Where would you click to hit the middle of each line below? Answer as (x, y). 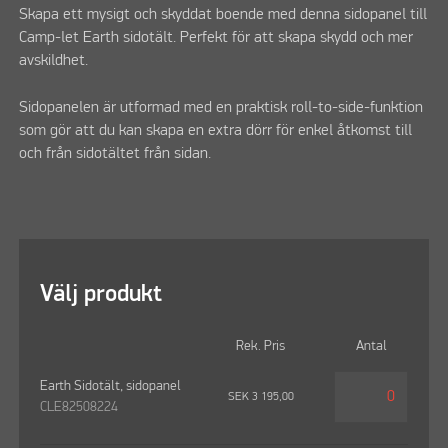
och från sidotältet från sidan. (117, 153)
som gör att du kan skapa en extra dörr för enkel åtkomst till (216, 130)
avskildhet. (54, 61)
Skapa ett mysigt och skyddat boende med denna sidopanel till (223, 15)
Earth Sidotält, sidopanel (111, 386)
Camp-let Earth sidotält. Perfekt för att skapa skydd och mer (216, 38)
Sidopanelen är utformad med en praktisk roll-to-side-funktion (221, 107)
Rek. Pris (261, 345)
